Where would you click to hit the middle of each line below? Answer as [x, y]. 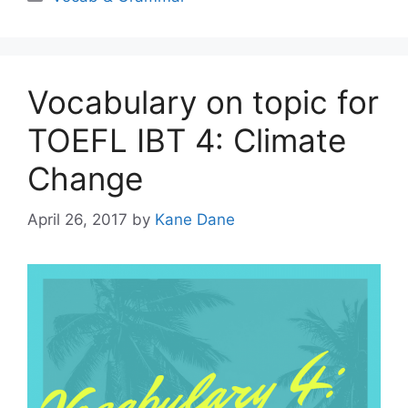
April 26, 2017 [77, 219]
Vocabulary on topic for [203, 102]
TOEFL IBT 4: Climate [187, 140]
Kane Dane [195, 219]
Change [85, 178]
